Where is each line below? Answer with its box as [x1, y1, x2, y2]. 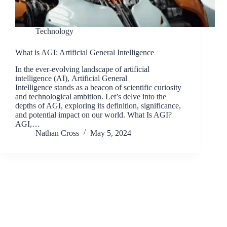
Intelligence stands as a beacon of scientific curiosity [15, 83, 181, 92]
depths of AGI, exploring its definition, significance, [15, 101, 181, 110]
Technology [35, 27, 73, 36]
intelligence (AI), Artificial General [15, 74, 127, 83]
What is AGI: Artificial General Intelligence [15, 48, 154, 57]
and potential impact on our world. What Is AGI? [15, 110, 172, 120]
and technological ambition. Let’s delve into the [15, 92, 166, 101]
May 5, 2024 [90, 129, 131, 138]
